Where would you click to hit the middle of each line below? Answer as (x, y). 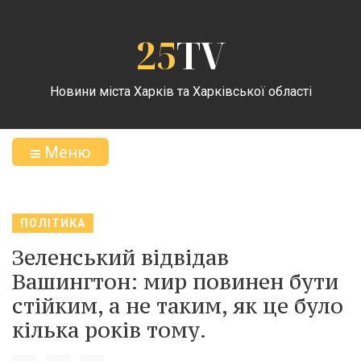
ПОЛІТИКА (53, 223)
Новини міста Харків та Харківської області (180, 91)
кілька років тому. (109, 330)
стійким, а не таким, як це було (178, 305)
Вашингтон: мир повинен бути (175, 281)
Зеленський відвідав (120, 257)
